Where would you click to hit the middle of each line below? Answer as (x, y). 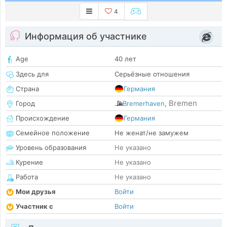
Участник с (34, 206)
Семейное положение (52, 133)
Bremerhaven (144, 104)
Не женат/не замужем (152, 133)
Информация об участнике (86, 36)
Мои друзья (36, 192)
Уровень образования (50, 148)
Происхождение (42, 118)
